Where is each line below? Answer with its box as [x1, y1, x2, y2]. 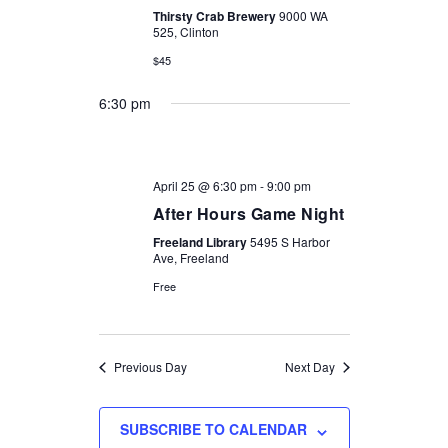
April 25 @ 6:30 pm [152, 177, 257, 195]
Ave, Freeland [152, 249, 229, 267]
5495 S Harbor [249, 233, 330, 251]
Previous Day [113, 358, 187, 376]
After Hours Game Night [152, 202, 345, 226]
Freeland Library [152, 233, 250, 252]
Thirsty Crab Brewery [152, 7, 279, 26]
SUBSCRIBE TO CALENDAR [119, 419, 307, 440]
